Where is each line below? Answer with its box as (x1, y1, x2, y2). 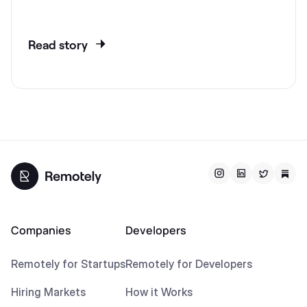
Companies (11, 223, 71, 238)
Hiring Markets (11, 285, 86, 299)
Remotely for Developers (125, 257, 252, 271)
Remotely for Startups (11, 257, 125, 271)
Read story (28, 36, 88, 52)
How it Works (125, 285, 193, 299)
